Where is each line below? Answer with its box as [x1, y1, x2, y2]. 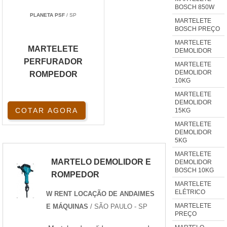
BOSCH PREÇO [174, 25, 220, 32]
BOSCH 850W [174, 3, 214, 11]
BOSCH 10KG [174, 166, 214, 174]
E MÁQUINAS [46, 202, 90, 210]
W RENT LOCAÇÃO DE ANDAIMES [46, 190, 155, 198]
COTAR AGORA [15, 106, 78, 115]
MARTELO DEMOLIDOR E [51, 157, 151, 166]
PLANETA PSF [29, 12, 65, 18]
